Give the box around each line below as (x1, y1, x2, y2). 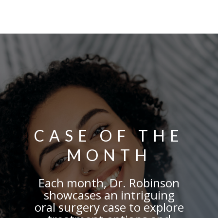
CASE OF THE (34, 126, 184, 145)
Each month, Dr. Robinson (38, 175, 180, 191)
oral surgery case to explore (34, 199, 184, 216)
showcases (43, 187, 101, 203)
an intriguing (101, 187, 175, 203)
